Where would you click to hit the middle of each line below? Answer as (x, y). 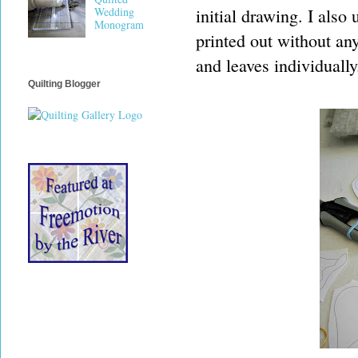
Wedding (114, 12)
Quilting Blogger (64, 84)
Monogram (119, 25)
